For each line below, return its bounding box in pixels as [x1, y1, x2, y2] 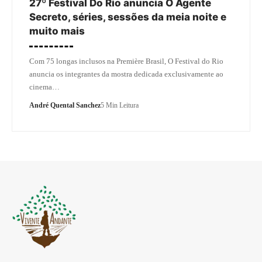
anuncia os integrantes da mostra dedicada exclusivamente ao [29, 69, 223, 78]
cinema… [29, 82, 60, 91]
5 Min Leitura [101, 101, 139, 109]
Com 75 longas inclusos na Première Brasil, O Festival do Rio [29, 56, 223, 65]
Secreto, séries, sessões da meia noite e [29, 11, 226, 23]
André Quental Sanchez [29, 101, 101, 109]
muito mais [29, 25, 85, 37]
